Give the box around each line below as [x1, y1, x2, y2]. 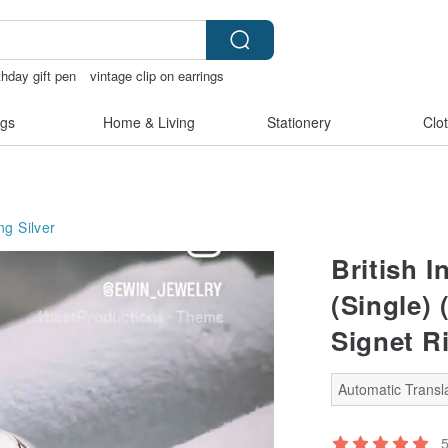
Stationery [267, 112, 331, 132]
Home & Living [103, 112, 195, 132]
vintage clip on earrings [90, 66, 225, 85]
